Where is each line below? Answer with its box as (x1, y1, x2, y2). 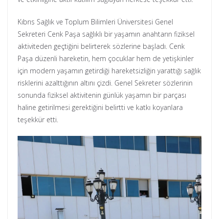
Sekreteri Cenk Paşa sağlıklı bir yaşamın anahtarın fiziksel (18, 29, 195, 39)
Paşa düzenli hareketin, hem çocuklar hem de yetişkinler (18, 54, 194, 64)
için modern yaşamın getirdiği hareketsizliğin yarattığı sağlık (18, 66, 201, 76)
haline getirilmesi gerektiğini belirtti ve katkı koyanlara (18, 103, 183, 112)
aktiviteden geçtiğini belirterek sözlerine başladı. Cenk (18, 42, 185, 51)
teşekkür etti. (18, 115, 58, 125)
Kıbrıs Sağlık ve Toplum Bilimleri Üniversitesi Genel (18, 17, 173, 27)
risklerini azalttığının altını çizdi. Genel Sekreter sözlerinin (18, 78, 193, 88)
